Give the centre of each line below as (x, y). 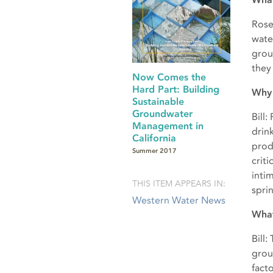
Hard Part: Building (176, 90)
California (154, 138)
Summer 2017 (154, 151)
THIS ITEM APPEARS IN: (179, 183)
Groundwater (162, 114)
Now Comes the (169, 77)
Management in (168, 126)
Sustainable (158, 102)
